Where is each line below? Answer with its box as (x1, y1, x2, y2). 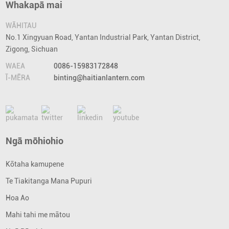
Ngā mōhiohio (6, 135, 64, 147)
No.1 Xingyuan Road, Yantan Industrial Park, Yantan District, (6, 33, 201, 42)
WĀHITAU (6, 21, 37, 30)
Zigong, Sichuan (6, 45, 58, 54)
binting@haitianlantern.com (54, 74, 145, 82)
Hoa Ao (6, 194, 30, 202)
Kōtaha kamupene (6, 160, 64, 169)
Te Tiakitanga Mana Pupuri (6, 177, 93, 186)
